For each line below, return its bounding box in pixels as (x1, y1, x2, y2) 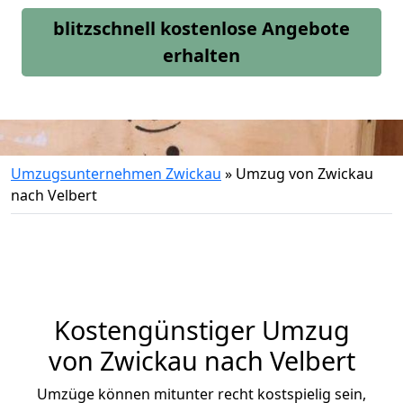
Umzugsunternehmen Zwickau (11, 164, 221, 184)
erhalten (163, 43, 240, 67)
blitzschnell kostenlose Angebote (53, 16, 350, 40)
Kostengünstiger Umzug (53, 312, 350, 347)
